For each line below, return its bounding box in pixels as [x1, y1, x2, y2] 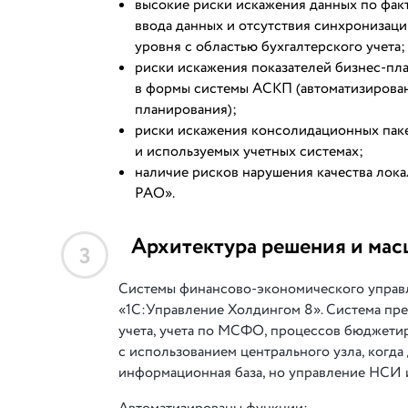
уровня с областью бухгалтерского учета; [135, 36, 405, 57]
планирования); [135, 99, 237, 120]
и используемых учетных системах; [135, 141, 363, 162]
